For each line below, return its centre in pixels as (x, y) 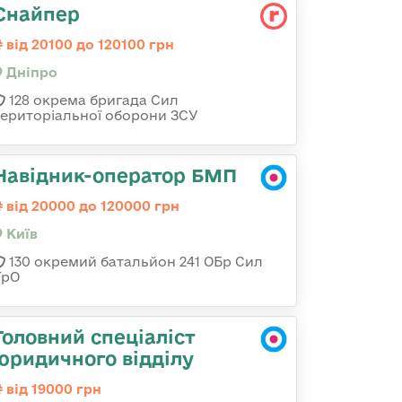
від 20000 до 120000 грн (91, 206)
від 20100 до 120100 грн (88, 44)
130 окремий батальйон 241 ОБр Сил (134, 262)
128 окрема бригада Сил (92, 100)
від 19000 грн (52, 389)
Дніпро (30, 72)
